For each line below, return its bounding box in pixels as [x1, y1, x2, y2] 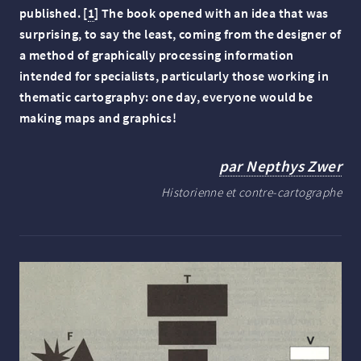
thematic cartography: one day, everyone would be [19, 89, 313, 106]
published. [19, 5, 81, 22]
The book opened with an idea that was [98, 5, 329, 22]
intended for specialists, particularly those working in [19, 68, 329, 85]
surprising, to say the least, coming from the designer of [19, 26, 342, 43]
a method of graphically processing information [19, 47, 294, 64]
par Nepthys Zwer [218, 156, 342, 176]
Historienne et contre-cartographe [160, 185, 342, 201]
